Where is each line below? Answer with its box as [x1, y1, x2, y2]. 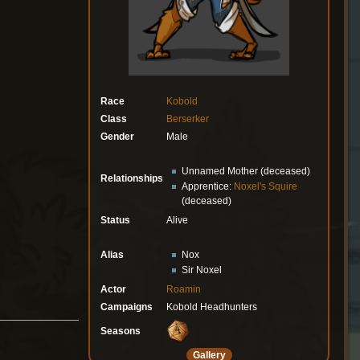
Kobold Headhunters [166, 301, 257, 313]
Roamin [166, 283, 201, 295]
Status [100, 214, 130, 226]
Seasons [100, 325, 141, 337]
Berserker [166, 112, 209, 125]
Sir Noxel [182, 264, 223, 276]
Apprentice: [182, 181, 235, 193]
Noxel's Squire [234, 181, 298, 193]
